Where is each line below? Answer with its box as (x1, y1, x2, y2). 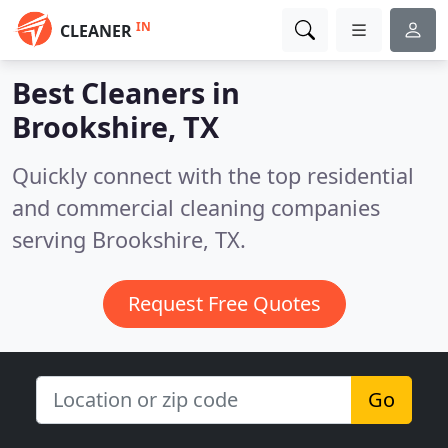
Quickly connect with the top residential (12, 161, 414, 190)
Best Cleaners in (12, 73, 240, 112)
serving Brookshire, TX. (12, 225, 246, 254)
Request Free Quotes (127, 290, 321, 317)
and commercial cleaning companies (12, 193, 380, 222)
